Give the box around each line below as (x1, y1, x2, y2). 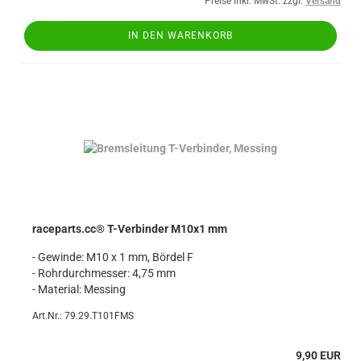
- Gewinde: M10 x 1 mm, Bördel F (32, 251, 193, 263)
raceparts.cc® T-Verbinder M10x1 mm (32, 222, 227, 235)
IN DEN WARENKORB (128, 30, 233, 41)
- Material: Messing (32, 283, 126, 296)
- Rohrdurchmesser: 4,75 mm (32, 267, 176, 280)
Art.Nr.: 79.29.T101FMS (32, 310, 134, 322)
